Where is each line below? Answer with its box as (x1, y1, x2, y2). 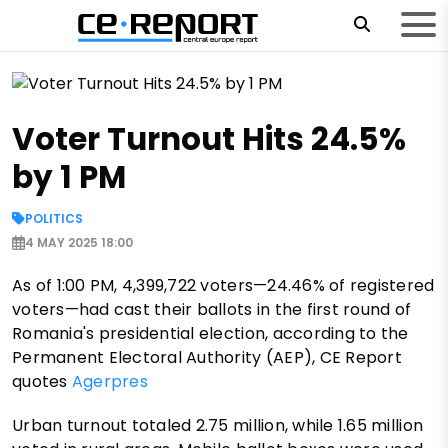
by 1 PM (12, 155, 126, 200)
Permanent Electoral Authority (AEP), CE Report (12, 346, 402, 370)
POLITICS (25, 210, 83, 228)
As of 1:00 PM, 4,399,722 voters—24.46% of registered (12, 274, 435, 298)
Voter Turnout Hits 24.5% (12, 117, 406, 162)
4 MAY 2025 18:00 (25, 234, 133, 252)
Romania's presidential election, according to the (12, 322, 409, 346)
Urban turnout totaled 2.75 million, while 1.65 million (12, 414, 424, 438)
